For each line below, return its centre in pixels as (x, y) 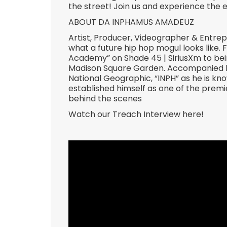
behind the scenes (105, 98)
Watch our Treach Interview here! (136, 114)
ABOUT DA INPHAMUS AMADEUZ (131, 22)
